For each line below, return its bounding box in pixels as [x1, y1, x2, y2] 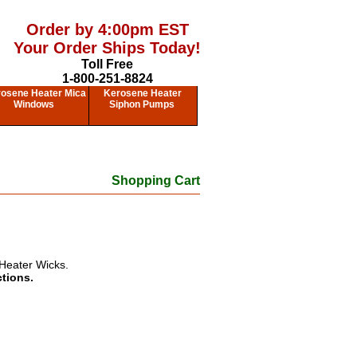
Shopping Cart [112, 174, 201, 187]
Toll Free [81, 57, 133, 71]
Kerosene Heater [104, 88, 182, 99]
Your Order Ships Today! [14, 39, 201, 57]
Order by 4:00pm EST [25, 21, 189, 38]
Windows [13, 99, 54, 110]
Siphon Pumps [108, 99, 175, 110]
